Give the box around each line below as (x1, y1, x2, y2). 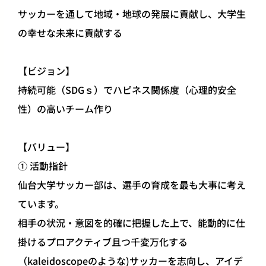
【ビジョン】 (18, 64, 75, 78)
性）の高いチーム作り (18, 102, 113, 116)
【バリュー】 (18, 140, 75, 154)
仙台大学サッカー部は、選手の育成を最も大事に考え (18, 178, 246, 192)
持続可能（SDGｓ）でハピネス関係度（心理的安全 (18, 83, 237, 97)
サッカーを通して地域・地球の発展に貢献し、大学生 (18, 7, 246, 21)
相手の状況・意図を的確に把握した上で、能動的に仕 (18, 216, 246, 230)
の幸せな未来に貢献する (18, 26, 123, 40)
